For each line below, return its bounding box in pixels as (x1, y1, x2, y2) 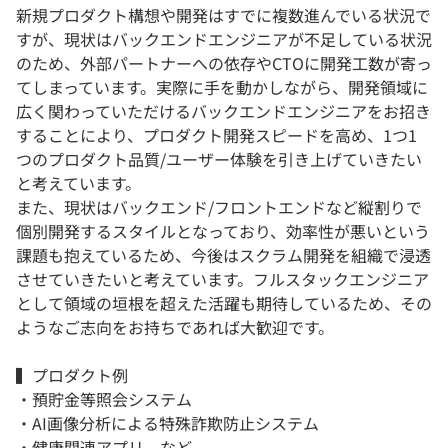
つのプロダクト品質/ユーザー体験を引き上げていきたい (16, 147, 422, 172)
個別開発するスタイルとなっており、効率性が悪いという (16, 219, 430, 244)
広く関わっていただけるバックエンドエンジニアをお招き (16, 99, 431, 124)
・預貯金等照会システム (16, 387, 192, 412)
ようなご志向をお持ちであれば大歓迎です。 (16, 315, 334, 340)
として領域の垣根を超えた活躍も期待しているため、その (16, 291, 432, 316)
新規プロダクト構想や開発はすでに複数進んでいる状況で (16, 3, 431, 28)
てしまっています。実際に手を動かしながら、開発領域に (16, 75, 428, 100)
